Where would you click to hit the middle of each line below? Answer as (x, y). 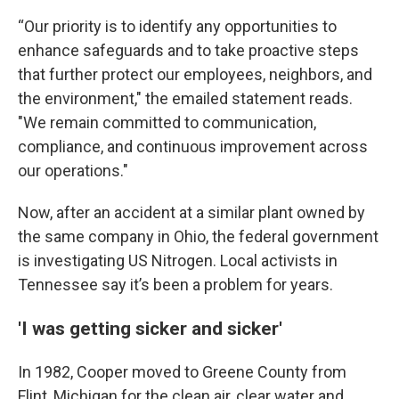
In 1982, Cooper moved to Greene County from (182, 372)
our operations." (73, 171)
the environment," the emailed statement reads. (185, 98)
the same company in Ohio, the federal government (198, 236)
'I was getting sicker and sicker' (150, 328)
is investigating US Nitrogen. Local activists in (178, 261)
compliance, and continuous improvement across (193, 147)
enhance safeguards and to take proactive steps (188, 50)
